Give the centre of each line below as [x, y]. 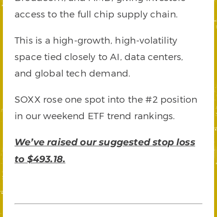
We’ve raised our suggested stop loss [105, 142]
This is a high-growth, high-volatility [96, 40]
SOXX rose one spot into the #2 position [106, 99]
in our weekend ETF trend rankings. [95, 116]
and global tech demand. [73, 73]
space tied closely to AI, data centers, [99, 56]
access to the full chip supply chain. [96, 14]
